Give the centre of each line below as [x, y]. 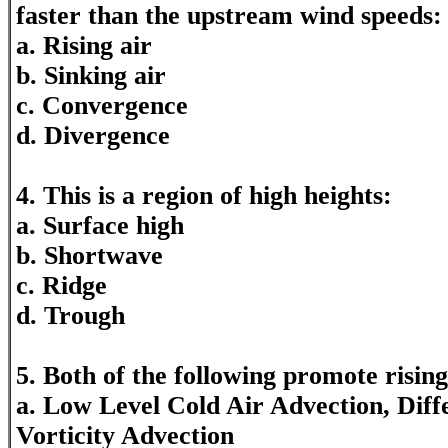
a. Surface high [100, 225]
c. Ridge [61, 285]
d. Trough [70, 315]
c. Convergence [102, 105]
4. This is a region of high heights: [204, 195]
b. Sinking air [91, 75]
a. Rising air [84, 45]
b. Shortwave [89, 255]
